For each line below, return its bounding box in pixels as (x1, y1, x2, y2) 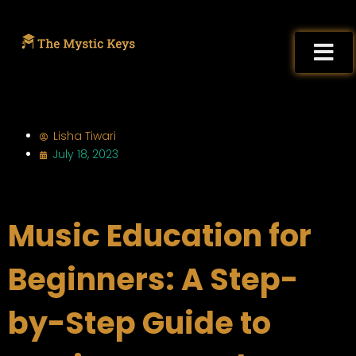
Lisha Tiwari (53, 128, 116, 144)
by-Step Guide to (8, 302, 271, 345)
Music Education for (8, 215, 311, 257)
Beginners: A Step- (8, 258, 298, 301)
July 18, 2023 (52, 146, 118, 162)
